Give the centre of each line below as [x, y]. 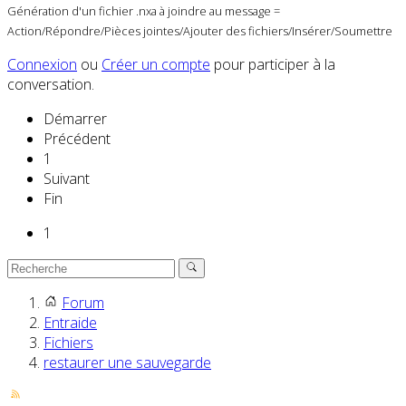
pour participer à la [273, 65]
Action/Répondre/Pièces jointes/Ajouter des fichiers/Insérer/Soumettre [200, 31]
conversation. [51, 85]
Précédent [77, 139]
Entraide [70, 323]
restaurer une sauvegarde [127, 363]
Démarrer [75, 119]
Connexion [42, 65]
